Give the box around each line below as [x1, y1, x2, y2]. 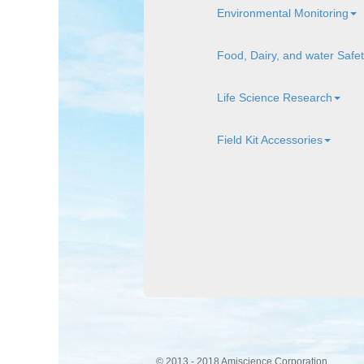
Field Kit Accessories [217, 133, 323, 147]
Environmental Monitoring [217, 6, 349, 20]
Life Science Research [217, 91, 332, 105]
